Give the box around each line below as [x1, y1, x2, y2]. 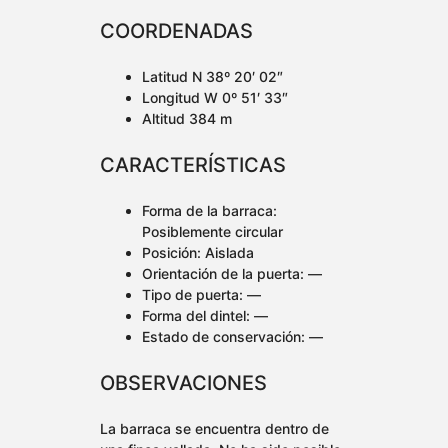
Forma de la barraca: [142, 202, 277, 220]
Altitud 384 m [142, 110, 232, 128]
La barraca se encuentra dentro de [100, 420, 329, 438]
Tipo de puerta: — [142, 286, 261, 304]
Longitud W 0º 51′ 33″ [142, 89, 288, 107]
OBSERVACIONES [100, 371, 267, 396]
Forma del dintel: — [142, 307, 268, 325]
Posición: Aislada [142, 244, 254, 262]
